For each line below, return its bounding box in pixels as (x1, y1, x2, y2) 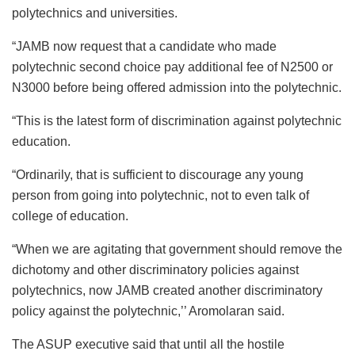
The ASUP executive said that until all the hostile (12, 338, 284, 352)
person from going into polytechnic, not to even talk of (12, 189, 309, 203)
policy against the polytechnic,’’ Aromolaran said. (12, 304, 284, 319)
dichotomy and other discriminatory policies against (12, 263, 299, 277)
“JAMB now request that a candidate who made (12, 40, 277, 54)
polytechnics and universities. (12, 6, 177, 21)
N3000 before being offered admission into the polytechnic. (12, 81, 342, 95)
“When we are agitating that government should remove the (12, 242, 342, 257)
